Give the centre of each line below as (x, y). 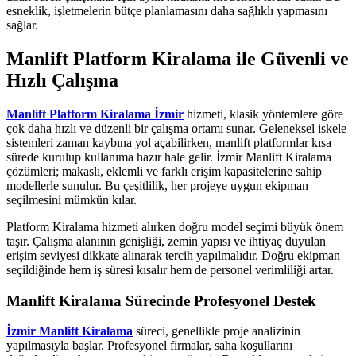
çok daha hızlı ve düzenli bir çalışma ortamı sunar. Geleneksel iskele (176, 128)
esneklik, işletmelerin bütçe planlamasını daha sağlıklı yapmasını (167, 11)
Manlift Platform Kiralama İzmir (95, 114)
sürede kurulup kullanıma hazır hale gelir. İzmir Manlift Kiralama (169, 157)
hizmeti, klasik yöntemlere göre (263, 114)
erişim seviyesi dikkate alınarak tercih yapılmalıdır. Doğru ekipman (173, 255)
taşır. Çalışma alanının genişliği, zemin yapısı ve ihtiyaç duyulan (166, 241)
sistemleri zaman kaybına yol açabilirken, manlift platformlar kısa (169, 142)
